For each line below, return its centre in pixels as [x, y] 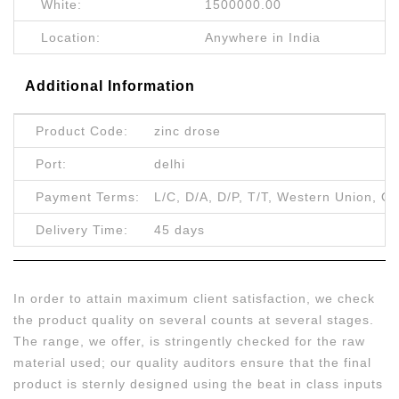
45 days [179, 230]
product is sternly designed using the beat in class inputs [198, 384]
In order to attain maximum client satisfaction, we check [194, 299]
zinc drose [187, 131]
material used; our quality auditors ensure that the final [192, 363]
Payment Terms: [88, 197]
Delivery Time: [82, 230]
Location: [71, 38]
